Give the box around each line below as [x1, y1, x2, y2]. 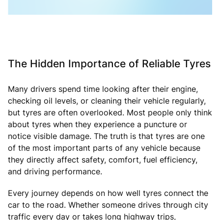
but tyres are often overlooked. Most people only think [8, 107, 212, 117]
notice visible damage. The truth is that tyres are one [8, 131, 205, 141]
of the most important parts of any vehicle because [8, 142, 200, 153]
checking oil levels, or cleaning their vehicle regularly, [8, 95, 206, 106]
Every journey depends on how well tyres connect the [8, 188, 208, 198]
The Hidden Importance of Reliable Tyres [8, 57, 211, 70]
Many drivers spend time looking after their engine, [8, 83, 198, 94]
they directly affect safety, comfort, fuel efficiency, [8, 154, 197, 165]
